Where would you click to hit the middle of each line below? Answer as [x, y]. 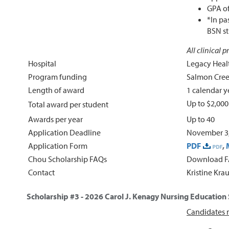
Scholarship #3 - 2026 [66, 196]
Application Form [59, 145]
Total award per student [68, 104]
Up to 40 [201, 119]
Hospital [42, 63]
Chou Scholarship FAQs [67, 159]
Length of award [57, 90]
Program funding [58, 76]
